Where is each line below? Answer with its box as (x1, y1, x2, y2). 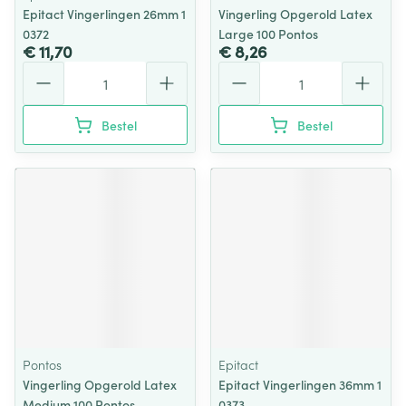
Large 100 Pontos (218, 24, 318, 43)
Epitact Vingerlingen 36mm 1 (218, 375, 382, 393)
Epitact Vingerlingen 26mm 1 (23, 5, 186, 23)
